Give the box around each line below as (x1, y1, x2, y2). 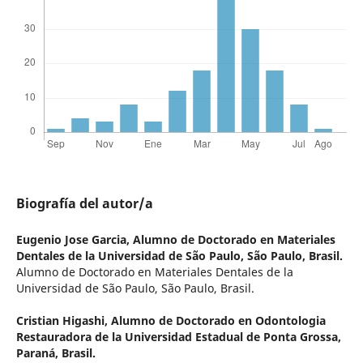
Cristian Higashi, (15, 313, 111, 329)
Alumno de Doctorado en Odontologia (110, 313, 326, 329)
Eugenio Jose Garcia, (15, 232, 133, 248)
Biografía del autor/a (15, 194, 153, 213)
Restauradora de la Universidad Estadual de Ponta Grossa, (15, 329, 341, 345)
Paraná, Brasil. (15, 345, 96, 361)
